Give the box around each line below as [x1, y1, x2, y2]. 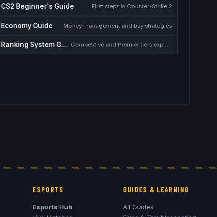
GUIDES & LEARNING [123, 185, 189, 194]
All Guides [123, 202, 154, 211]
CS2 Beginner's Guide [1, 2, 75, 11]
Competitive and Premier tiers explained [164, 41, 170, 48]
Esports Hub [32, 202, 73, 211]
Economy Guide [1, 21, 53, 30]
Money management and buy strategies [63, 22, 172, 29]
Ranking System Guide [61, 40, 67, 48]
